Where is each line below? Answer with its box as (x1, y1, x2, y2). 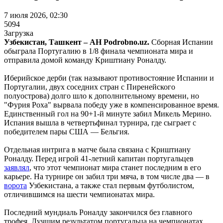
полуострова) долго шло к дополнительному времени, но (4, 91, 199, 100)
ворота (4, 181, 27, 190)
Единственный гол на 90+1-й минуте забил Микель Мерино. (4, 109, 212, 118)
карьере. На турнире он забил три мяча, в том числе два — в (4, 172, 210, 181)
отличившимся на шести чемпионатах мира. (4, 190, 155, 199)
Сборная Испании (149, 37, 213, 46)
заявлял (4, 163, 29, 172)
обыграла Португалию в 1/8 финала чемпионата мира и (4, 46, 193, 55)
